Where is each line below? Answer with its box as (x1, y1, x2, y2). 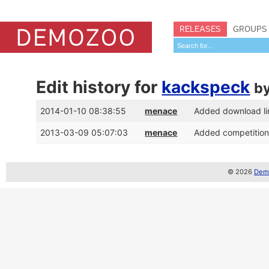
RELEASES (180, 23, 221, 34)
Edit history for (36, 77, 162, 97)
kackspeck (162, 77, 250, 97)
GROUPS (233, 23, 267, 34)
